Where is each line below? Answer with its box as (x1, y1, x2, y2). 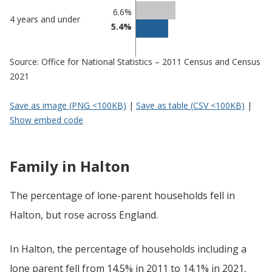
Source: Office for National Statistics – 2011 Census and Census (10, 56, 260, 68)
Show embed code (10, 114, 83, 126)
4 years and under (10, 13, 80, 25)
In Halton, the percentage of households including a (10, 242, 246, 256)
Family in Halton (10, 156, 130, 177)
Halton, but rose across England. (10, 208, 158, 222)
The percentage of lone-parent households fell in (10, 189, 235, 203)
